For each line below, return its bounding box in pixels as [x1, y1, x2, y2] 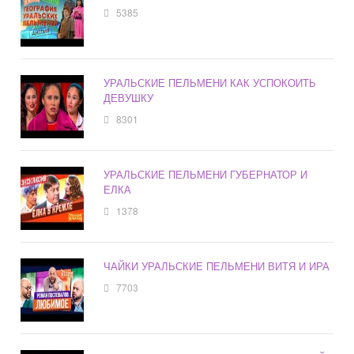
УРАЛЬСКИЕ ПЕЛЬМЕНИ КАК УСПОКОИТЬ [104, 75, 317, 91]
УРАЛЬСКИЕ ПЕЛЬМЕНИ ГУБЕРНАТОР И [104, 167, 308, 183]
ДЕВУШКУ [104, 90, 154, 106]
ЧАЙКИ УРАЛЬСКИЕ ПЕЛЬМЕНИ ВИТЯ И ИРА [104, 258, 330, 274]
